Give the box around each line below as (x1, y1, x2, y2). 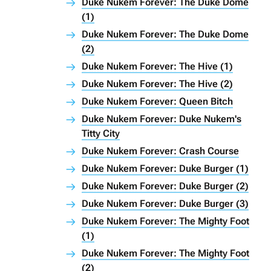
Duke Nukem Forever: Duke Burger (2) (82, 180, 249, 192)
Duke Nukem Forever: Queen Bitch (82, 96, 233, 108)
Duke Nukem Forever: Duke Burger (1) (82, 163, 249, 175)
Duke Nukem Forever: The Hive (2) (82, 78, 233, 90)
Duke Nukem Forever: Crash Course (82, 145, 239, 157)
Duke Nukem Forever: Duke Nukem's (82, 113, 241, 125)
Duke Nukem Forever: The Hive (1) (82, 60, 233, 73)
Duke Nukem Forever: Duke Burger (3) (82, 198, 249, 210)
